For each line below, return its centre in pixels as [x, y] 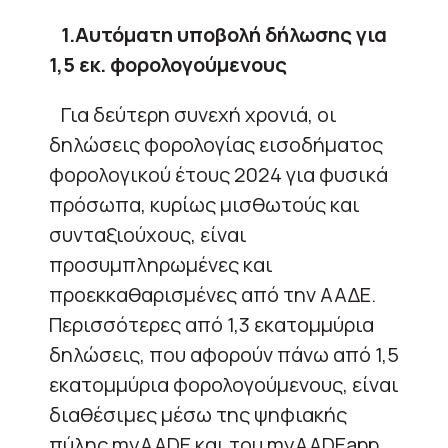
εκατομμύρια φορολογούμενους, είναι [224, 384]
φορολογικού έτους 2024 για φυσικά [218, 174]
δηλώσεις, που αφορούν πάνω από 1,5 [224, 354]
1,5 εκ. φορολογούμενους [168, 64]
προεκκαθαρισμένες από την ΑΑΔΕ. [212, 294]
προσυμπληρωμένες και [161, 264]
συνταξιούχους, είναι [148, 234]
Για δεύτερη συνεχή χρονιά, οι [193, 114]
